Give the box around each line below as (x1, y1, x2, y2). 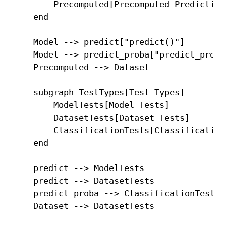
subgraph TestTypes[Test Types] (13, 87, 185, 97)
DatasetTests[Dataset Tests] (13, 112, 190, 123)
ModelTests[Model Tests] (13, 99, 169, 110)
